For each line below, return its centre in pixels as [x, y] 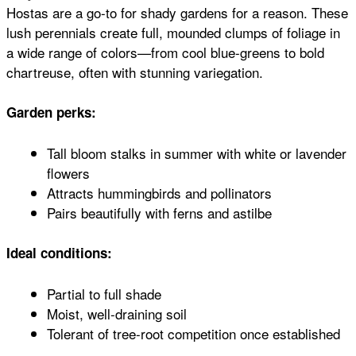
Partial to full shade [104, 293]
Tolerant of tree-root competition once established [193, 333]
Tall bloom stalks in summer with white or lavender [197, 153]
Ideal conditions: [59, 253]
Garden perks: [51, 112]
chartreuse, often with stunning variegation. [135, 72]
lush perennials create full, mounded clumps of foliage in [173, 32]
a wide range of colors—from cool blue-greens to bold [165, 52]
